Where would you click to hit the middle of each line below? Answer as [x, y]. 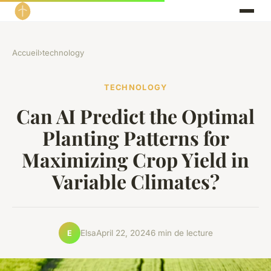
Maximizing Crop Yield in [135, 160]
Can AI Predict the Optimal [135, 116]
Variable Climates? [135, 181]
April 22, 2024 [123, 233]
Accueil [26, 53]
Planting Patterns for [135, 138]
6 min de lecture [181, 233]
